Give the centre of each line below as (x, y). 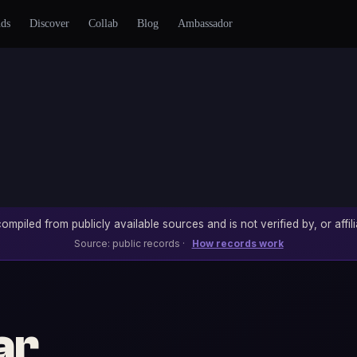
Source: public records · (130, 243)
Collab (103, 24)
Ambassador (205, 24)
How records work (237, 243)
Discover (49, 24)
